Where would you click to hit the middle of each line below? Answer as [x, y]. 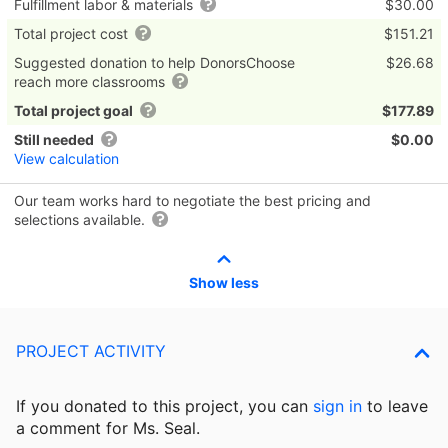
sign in [337, 405]
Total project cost [73, 33]
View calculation [66, 158]
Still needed [54, 139]
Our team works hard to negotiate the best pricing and [192, 200]
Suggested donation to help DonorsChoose [154, 62]
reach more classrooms [91, 81]
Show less [224, 282]
